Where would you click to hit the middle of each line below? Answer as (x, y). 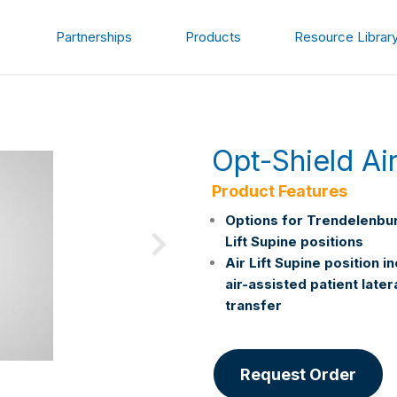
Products (214, 37)
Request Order (298, 375)
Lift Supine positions (294, 242)
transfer (253, 306)
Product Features (280, 191)
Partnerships (94, 37)
